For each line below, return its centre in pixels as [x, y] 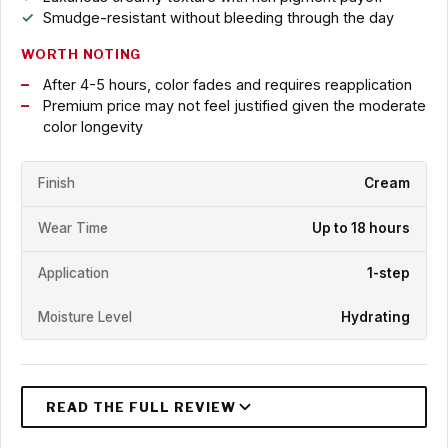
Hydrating [375, 316]
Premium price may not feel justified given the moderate [234, 105]
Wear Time [73, 228]
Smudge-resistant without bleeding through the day [218, 17]
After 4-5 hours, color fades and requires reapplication [227, 84]
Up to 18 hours [361, 228]
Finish [56, 183]
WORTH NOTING [81, 54]
